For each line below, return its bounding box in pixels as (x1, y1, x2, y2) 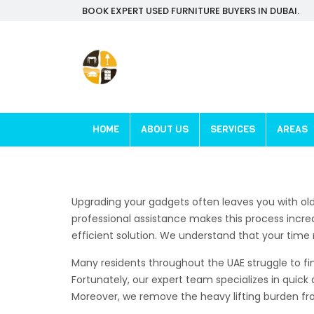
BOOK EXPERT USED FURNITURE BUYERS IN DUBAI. (82, 4, 299, 18)
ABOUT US (141, 123, 189, 136)
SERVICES (210, 123, 255, 136)
